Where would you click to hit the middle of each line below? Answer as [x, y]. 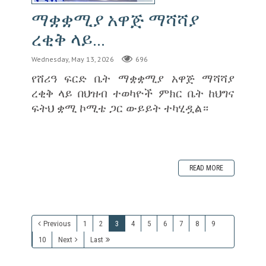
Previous [57, 223]
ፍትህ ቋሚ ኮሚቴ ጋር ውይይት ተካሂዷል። [121, 107]
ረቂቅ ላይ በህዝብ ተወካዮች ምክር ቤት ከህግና [133, 93]
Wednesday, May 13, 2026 [72, 59]
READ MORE [207, 168]
